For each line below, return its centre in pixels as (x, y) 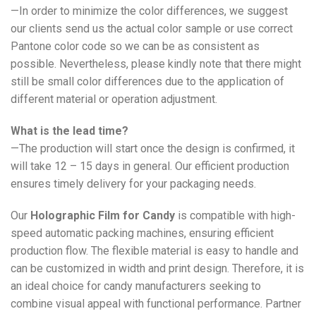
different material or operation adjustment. (114, 99)
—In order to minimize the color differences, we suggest (149, 11)
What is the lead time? (69, 131)
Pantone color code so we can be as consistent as (135, 47)
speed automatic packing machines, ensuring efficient (142, 233)
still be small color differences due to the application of (147, 82)
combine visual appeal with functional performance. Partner (156, 304)
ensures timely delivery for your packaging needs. (133, 184)
